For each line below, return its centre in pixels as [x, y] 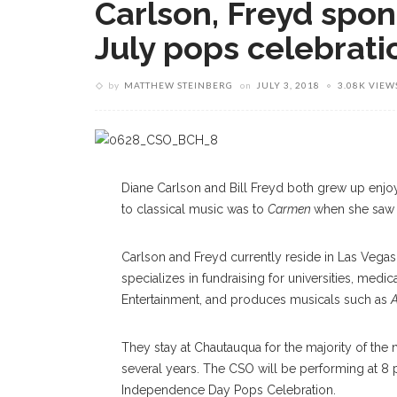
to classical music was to [195, 210]
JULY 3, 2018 [288, 85]
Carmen [291, 210]
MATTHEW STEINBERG [179, 85]
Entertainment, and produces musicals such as [256, 300]
